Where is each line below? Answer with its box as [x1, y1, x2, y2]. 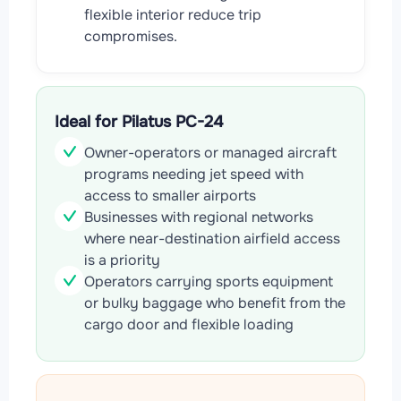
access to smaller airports [84, 185, 256, 205]
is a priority [84, 250, 160, 269]
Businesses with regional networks [84, 207, 313, 226]
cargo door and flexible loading [84, 314, 294, 334]
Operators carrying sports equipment [84, 271, 333, 291]
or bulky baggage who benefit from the [84, 293, 346, 312]
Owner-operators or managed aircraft [84, 142, 337, 162]
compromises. [84, 26, 177, 46]
